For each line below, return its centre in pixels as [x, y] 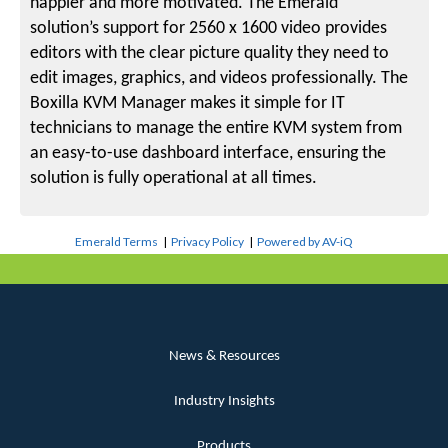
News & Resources [224, 357]
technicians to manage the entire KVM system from [216, 128]
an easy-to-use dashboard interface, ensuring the [208, 153]
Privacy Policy [208, 242]
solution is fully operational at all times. [174, 178]
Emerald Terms [117, 242]
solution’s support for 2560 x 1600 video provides [209, 28]
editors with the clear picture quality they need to [210, 53]
